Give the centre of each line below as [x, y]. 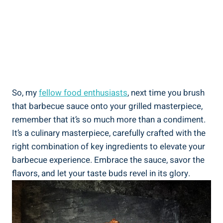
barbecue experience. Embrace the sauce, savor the [108, 160]
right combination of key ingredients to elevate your [109, 146]
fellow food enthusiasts [83, 93]
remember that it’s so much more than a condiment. [109, 119]
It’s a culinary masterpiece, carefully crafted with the [109, 133]
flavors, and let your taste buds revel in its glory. [101, 173]
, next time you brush [166, 93]
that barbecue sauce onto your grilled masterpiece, [107, 106]
